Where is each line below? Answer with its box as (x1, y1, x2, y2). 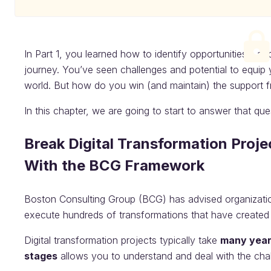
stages (24, 250, 57, 262)
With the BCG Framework (24, 157, 204, 174)
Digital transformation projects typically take (24, 234, 220, 246)
